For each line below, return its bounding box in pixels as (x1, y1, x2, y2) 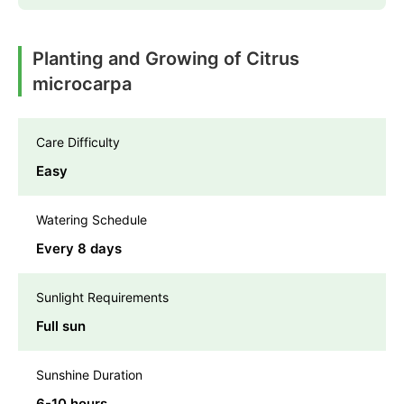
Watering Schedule (36, 212, 147, 228)
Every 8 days (36, 240, 122, 258)
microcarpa (32, 73, 132, 96)
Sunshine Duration (36, 367, 142, 383)
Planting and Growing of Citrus (32, 48, 299, 70)
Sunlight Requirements (36, 289, 169, 306)
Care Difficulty (36, 134, 120, 151)
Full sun (36, 317, 86, 335)
